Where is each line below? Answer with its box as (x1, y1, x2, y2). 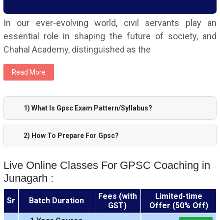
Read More (12, 68, 46, 76)
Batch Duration (28, 196, 84, 205)
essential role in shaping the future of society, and (3, 31, 217, 41)
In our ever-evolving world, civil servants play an (3, 18, 217, 28)
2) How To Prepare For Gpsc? (24, 132, 119, 139)
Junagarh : (3, 172, 54, 184)
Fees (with (98, 192, 137, 201)
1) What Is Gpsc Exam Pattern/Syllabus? (24, 104, 152, 112)
